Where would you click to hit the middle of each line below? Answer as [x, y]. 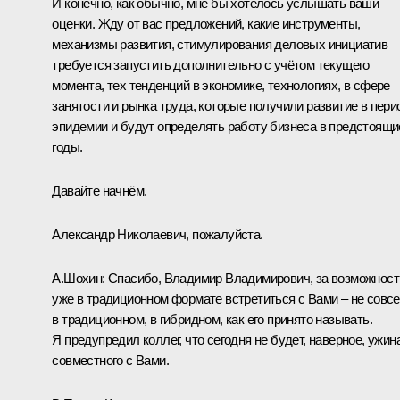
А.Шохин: [79, 278]
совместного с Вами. [110, 360]
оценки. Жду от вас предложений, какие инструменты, [206, 23]
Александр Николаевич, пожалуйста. [158, 234]
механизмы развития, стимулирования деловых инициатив [220, 44]
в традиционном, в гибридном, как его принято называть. [212, 319]
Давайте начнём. [100, 190]
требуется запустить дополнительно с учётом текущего [211, 64]
